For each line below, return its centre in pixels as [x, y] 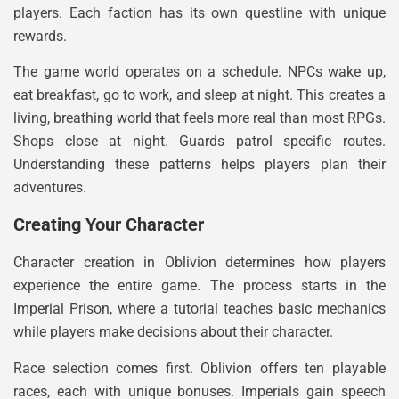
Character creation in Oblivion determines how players [199, 263]
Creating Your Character [109, 225]
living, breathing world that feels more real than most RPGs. [199, 118]
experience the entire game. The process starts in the [199, 286]
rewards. [40, 36]
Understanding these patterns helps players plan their [199, 164]
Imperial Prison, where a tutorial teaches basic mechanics [199, 309]
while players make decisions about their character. [173, 332]
